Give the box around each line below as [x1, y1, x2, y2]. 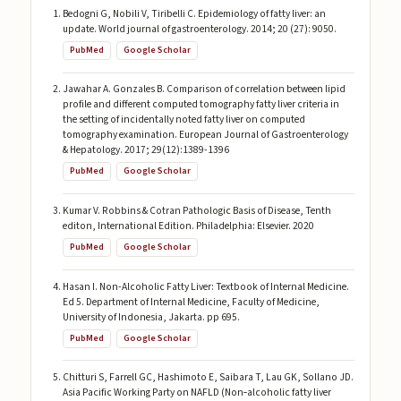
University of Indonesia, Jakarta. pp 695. [62, 309, 240, 325]
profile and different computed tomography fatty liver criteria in [62, 97, 339, 113]
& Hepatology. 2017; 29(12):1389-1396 [62, 142, 229, 158]
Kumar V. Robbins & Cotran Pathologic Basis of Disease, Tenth [62, 203, 331, 218]
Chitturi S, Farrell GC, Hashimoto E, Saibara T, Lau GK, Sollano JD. [62, 370, 354, 386]
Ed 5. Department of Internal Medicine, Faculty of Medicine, [62, 294, 320, 310]
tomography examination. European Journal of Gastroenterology [62, 127, 348, 143]
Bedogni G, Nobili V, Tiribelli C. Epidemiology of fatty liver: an [62, 5, 326, 21]
